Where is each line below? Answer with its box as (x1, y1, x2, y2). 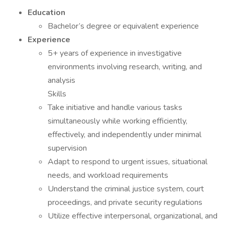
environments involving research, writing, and (48, 61, 202, 72)
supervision (48, 143, 89, 154)
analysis (48, 75, 77, 86)
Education (28, 7, 65, 18)
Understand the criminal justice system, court (48, 183, 204, 194)
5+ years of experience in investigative (48, 48, 182, 59)
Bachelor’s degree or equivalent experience (48, 21, 201, 32)
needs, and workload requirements (48, 170, 170, 181)
